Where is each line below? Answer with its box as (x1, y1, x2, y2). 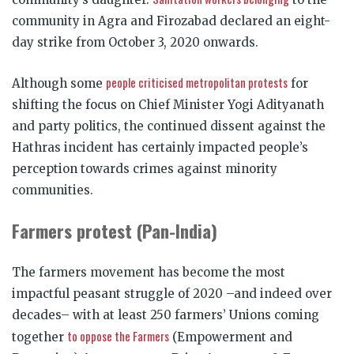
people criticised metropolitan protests (106, 73, 288, 91)
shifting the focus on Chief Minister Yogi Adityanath (12, 96, 324, 112)
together (12, 329, 67, 345)
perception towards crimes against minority (12, 160, 277, 176)
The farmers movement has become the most (12, 264, 285, 280)
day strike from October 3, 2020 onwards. (12, 34, 258, 50)
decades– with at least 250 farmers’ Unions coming (12, 307, 319, 322)
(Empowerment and (169, 329, 292, 345)
